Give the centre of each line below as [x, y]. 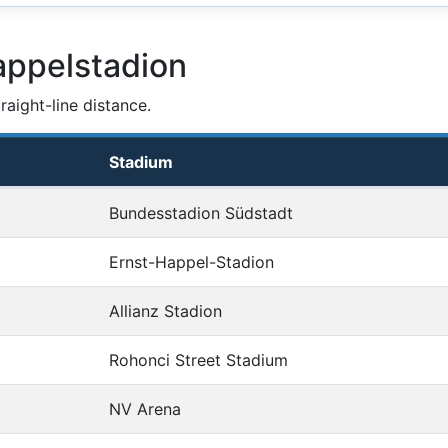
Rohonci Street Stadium [198, 360]
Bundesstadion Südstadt [201, 213]
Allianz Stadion [165, 311]
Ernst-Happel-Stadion [191, 262]
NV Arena [145, 409]
